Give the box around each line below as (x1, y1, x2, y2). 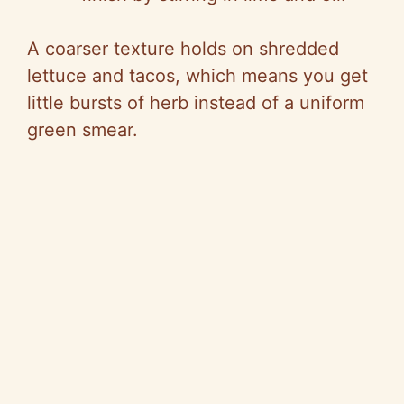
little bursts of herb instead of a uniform (27, 92, 364, 115)
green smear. (27, 119, 138, 142)
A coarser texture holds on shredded (27, 38, 339, 60)
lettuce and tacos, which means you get (27, 65, 368, 87)
